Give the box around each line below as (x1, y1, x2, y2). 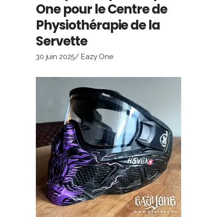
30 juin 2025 (36, 52, 75, 61)
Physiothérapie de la (36, 16, 160, 34)
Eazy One (81, 52, 114, 61)
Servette (36, 32, 87, 50)
